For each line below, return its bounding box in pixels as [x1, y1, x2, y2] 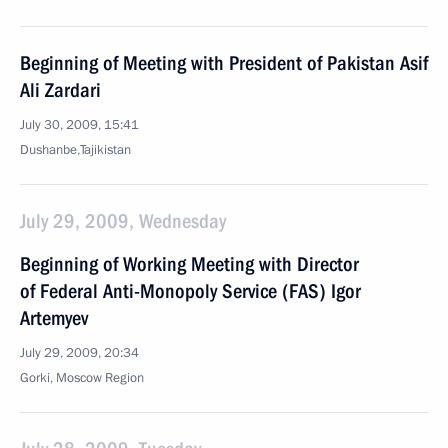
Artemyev [20, 306, 88, 330]
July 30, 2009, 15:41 [20, 116, 139, 134]
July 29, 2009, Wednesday [20, 209, 226, 233]
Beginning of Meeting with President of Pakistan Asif [20, 51, 428, 75]
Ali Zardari [20, 78, 101, 102]
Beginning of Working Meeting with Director [20, 252, 359, 276]
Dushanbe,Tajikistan [20, 141, 131, 159]
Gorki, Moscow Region [20, 369, 144, 387]
